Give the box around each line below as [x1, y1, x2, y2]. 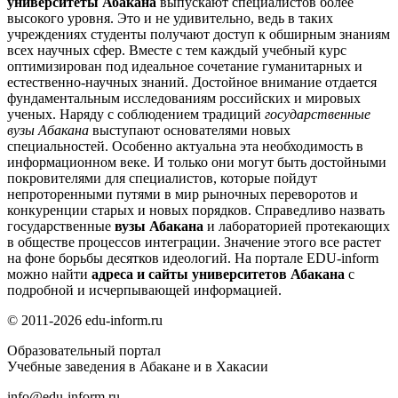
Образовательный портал [7, 342, 161, 358]
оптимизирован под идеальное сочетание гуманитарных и [7, 58, 362, 74]
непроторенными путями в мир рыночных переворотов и [7, 186, 358, 202]
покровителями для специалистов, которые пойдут [7, 170, 317, 186]
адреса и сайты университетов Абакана [92, 266, 345, 282]
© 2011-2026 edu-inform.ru [7, 312, 163, 328]
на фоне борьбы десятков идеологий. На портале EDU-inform [7, 250, 378, 266]
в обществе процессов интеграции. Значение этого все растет [7, 234, 381, 250]
